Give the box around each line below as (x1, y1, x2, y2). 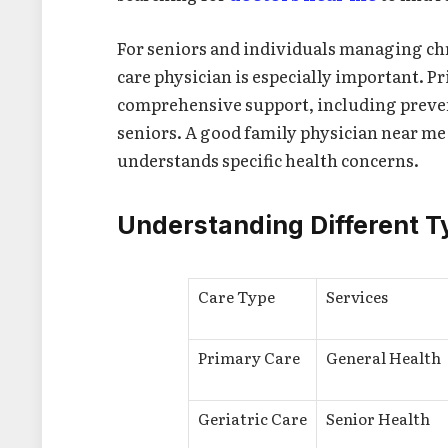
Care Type (198, 285, 275, 309)
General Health (326, 346, 441, 370)
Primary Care (198, 346, 300, 370)
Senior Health (326, 407, 430, 431)
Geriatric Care (198, 407, 307, 431)
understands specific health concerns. (117, 146, 420, 172)
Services (326, 285, 388, 309)
